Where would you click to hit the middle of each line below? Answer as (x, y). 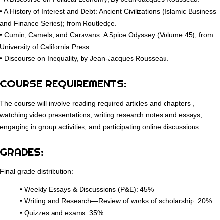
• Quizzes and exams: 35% (61, 213)
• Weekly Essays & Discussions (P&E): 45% (87, 189)
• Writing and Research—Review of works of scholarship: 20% (116, 201)
